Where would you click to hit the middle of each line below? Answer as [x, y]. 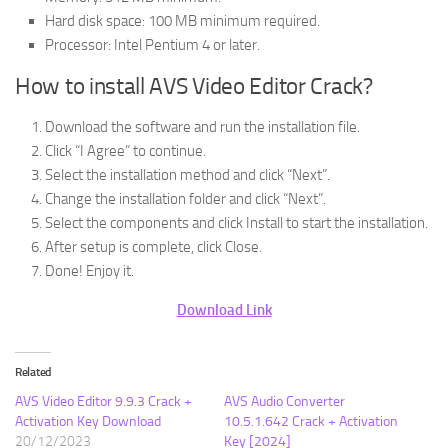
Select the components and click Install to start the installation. [236, 222]
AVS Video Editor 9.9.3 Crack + [103, 401]
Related [33, 371]
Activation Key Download [88, 421]
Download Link [224, 309]
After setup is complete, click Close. [153, 246]
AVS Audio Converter [284, 401]
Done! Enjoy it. [89, 270]
